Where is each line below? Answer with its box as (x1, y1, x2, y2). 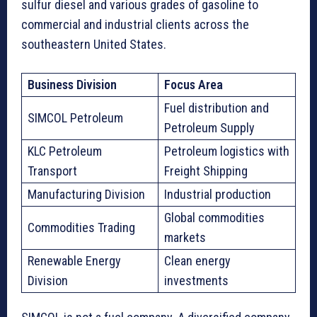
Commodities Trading (28, 219, 135, 235)
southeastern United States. (21, 36, 166, 52)
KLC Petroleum (28, 143, 102, 158)
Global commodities (164, 209, 265, 225)
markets (164, 229, 206, 245)
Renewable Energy (28, 253, 121, 268)
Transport (28, 163, 77, 178)
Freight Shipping (164, 163, 248, 178)
